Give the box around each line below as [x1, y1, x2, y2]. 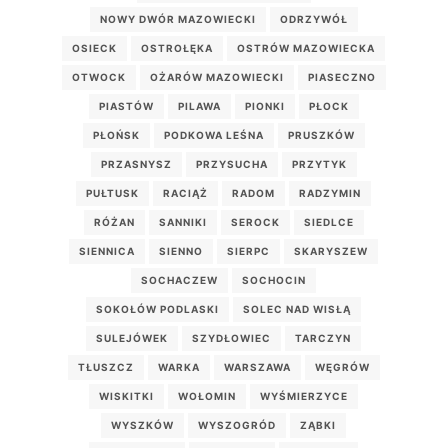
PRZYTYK [291, 157, 347, 170]
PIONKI [244, 99, 285, 112]
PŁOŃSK [92, 128, 140, 141]
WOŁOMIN [178, 389, 237, 402]
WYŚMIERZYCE [260, 389, 349, 402]
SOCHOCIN [242, 273, 307, 286]
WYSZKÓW [111, 418, 175, 431]
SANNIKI [158, 215, 207, 228]
